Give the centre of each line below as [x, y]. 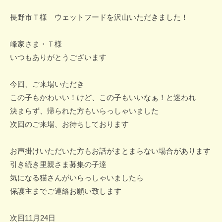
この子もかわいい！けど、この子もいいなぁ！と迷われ [103, 97]
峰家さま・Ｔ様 [36, 44]
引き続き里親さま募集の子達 [58, 164]
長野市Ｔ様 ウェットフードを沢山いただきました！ [99, 17]
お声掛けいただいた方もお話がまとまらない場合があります [110, 151]
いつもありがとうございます [58, 57]
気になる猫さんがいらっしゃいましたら [77, 177]
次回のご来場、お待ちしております [69, 124]
